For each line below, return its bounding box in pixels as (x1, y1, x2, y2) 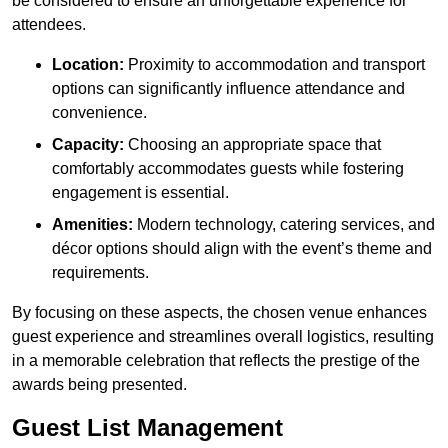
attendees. (12, 16, 86, 34)
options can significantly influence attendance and (52, 80, 405, 98)
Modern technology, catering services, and (133, 216, 435, 234)
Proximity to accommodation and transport (124, 56, 425, 74)
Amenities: (52, 216, 133, 234)
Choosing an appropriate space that (124, 136, 381, 154)
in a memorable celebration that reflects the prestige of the (12, 352, 420, 370)
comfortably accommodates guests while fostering (52, 160, 404, 178)
